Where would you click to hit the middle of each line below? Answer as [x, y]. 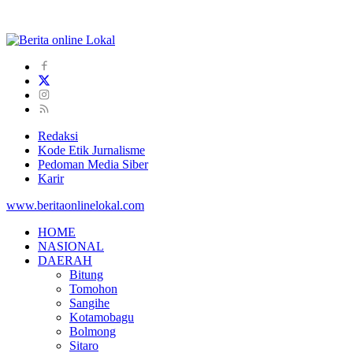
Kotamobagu [102, 317]
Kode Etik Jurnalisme [91, 150]
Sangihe [89, 303]
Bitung [86, 274]
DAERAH [65, 260]
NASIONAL [71, 246]
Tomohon [93, 288]
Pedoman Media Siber [93, 164]
